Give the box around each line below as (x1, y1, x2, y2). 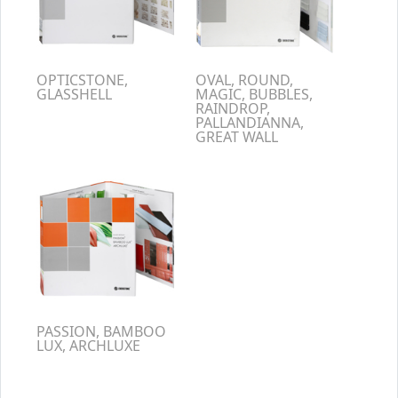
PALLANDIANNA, (195, 113, 304, 132)
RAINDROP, (195, 99, 270, 118)
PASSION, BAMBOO (36, 322, 166, 341)
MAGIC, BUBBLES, (195, 84, 313, 104)
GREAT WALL (195, 127, 278, 147)
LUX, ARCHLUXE (36, 336, 140, 355)
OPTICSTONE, (36, 70, 128, 90)
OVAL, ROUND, (195, 70, 293, 90)
